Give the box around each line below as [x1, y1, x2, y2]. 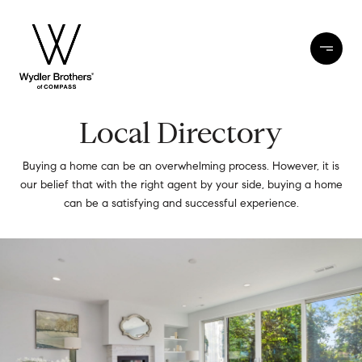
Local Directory [79, 115, 283, 151]
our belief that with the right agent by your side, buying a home [19, 178, 343, 192]
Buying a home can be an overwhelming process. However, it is [23, 159, 339, 173]
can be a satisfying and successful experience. [63, 196, 299, 210]
